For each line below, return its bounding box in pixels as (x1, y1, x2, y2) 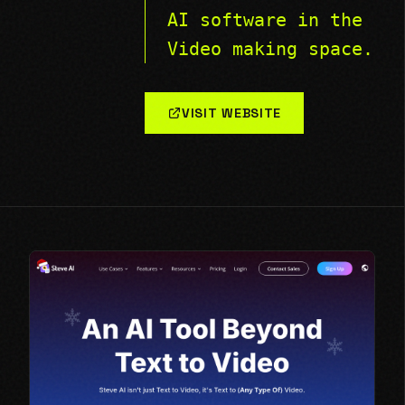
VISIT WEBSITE (182, 105, 282, 121)
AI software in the (167, 9, 363, 31)
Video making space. (167, 38, 373, 60)
